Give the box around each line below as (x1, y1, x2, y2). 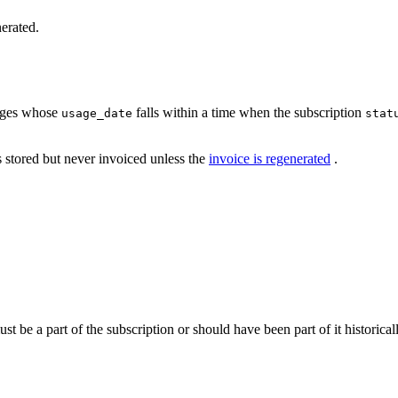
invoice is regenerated (209, 151, 330, 167)
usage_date (61, 107, 132, 121)
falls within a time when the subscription (132, 105, 365, 121)
